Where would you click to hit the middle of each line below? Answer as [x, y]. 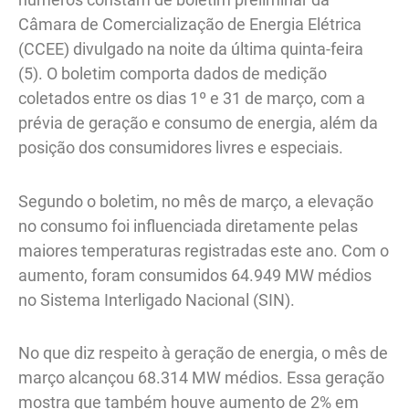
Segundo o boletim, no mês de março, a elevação [196, 201]
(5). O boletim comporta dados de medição [173, 74]
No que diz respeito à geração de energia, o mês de [203, 353]
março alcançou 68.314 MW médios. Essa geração [201, 378]
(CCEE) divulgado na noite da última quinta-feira [191, 49]
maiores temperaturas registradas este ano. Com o [204, 250]
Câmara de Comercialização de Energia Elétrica [190, 25]
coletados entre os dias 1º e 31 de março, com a [192, 99]
